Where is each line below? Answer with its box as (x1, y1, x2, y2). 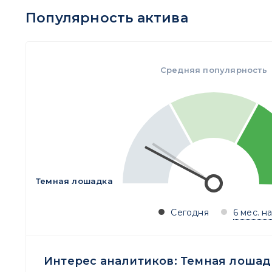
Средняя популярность (160, 65, 267, 75)
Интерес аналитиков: (44, 254, 180, 268)
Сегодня (171, 207, 209, 218)
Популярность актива (25, 10, 188, 26)
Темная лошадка (35, 176, 113, 186)
